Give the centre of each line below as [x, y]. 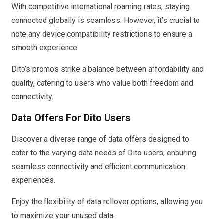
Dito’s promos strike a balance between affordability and [108, 69]
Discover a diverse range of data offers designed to [100, 139]
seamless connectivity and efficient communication [98, 166]
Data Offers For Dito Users [71, 118]
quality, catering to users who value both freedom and [102, 83]
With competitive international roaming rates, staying [100, 6]
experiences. [33, 180]
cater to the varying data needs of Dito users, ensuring [104, 153]
